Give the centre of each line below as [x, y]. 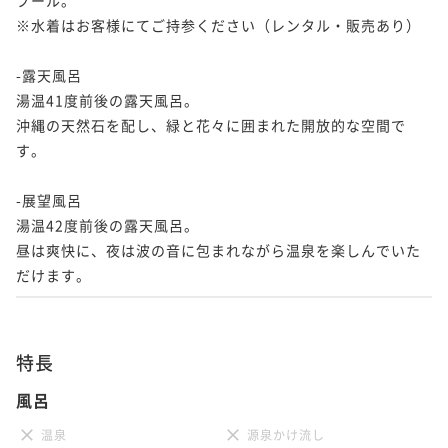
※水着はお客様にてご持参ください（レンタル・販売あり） [218, 24]
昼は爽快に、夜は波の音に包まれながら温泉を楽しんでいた [218, 249]
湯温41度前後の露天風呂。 [107, 99]
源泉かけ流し [286, 434]
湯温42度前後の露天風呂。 [107, 224]
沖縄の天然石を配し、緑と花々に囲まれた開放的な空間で [211, 124]
